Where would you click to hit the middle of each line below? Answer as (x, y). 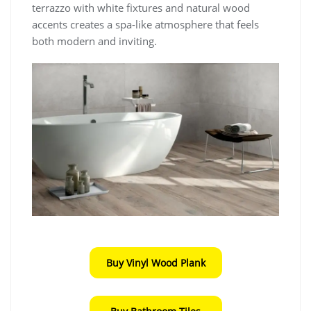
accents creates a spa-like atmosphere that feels (145, 24)
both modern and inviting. (94, 41)
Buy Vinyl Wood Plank (155, 263)
